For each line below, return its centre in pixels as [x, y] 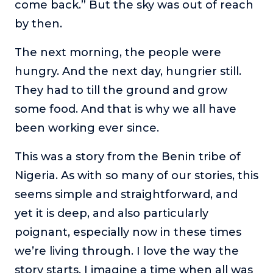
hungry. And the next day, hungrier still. [128, 71]
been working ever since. [87, 128]
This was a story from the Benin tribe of [128, 156]
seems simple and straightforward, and [126, 194]
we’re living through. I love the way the [127, 251]
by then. [38, 23]
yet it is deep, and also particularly [112, 213]
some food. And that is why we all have [126, 109]
